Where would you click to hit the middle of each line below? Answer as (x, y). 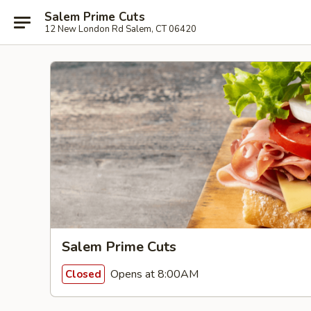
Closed (83, 274)
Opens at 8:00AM (153, 274)
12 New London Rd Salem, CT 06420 (120, 29)
